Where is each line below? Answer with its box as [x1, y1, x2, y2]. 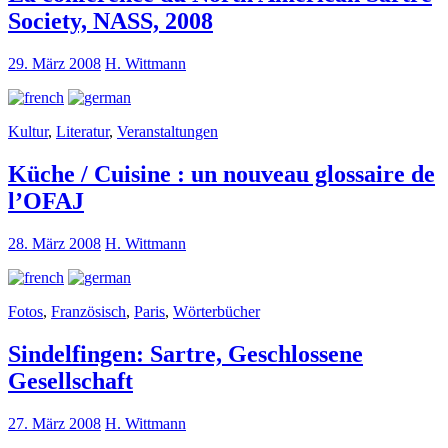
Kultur [8, 123, 48, 141]
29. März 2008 [8, 55, 101, 73]
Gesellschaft [8, 368, 133, 395]
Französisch [51, 303, 126, 321]
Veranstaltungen [117, 123, 218, 141]
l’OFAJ [8, 188, 84, 215]
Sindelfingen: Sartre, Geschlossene [8, 341, 363, 368]
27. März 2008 [8, 414, 101, 432]
